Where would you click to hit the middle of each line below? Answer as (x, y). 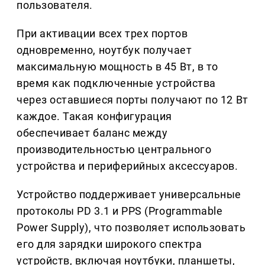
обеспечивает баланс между (92, 133)
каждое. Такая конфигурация (95, 117)
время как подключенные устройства (116, 83)
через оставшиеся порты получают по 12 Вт (132, 100)
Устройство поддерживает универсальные (129, 195)
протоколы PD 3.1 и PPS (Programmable (120, 211)
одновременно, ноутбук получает (104, 50)
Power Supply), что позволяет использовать (131, 228)
